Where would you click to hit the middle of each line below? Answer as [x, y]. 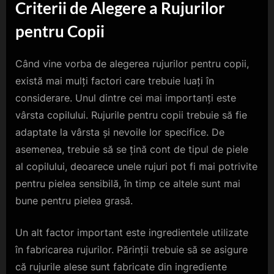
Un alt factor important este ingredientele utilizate [132, 233]
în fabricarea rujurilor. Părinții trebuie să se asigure [131, 250]
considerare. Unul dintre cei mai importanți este [126, 98]
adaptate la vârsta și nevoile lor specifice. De [120, 132]
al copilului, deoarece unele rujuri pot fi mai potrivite [136, 167]
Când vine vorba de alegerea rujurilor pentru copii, [132, 64]
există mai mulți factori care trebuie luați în [115, 81]
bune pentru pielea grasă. [74, 201]
